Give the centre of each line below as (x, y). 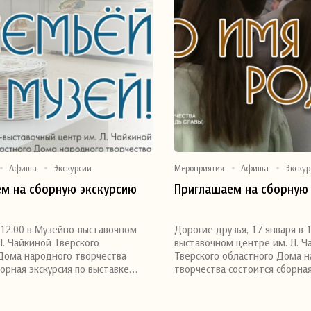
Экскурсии (73, 168)
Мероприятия (199, 168)
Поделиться (210, 216)
